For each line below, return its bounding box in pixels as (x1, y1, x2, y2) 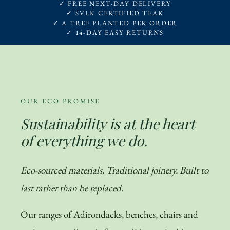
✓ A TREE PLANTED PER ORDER (52, 18, 178, 28)
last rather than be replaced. (21, 182, 123, 195)
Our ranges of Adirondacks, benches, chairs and (21, 208, 198, 221)
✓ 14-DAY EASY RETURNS (66, 28, 164, 37)
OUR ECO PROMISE (21, 97, 100, 106)
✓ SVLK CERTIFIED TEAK (66, 9, 164, 18)
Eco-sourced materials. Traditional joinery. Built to (21, 164, 208, 177)
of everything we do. (21, 131, 147, 150)
